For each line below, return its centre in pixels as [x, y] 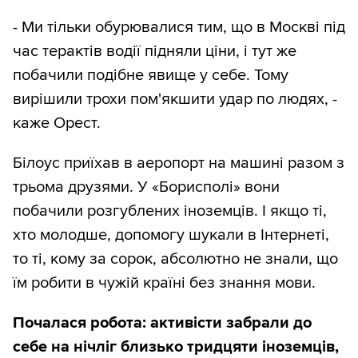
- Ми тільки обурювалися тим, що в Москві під [179, 28]
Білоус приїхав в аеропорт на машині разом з [179, 163]
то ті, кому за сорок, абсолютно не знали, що [175, 259]
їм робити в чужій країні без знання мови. [164, 283]
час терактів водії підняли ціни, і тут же [155, 52]
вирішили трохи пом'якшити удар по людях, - [175, 99]
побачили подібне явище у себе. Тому [151, 76]
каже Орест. [57, 123]
